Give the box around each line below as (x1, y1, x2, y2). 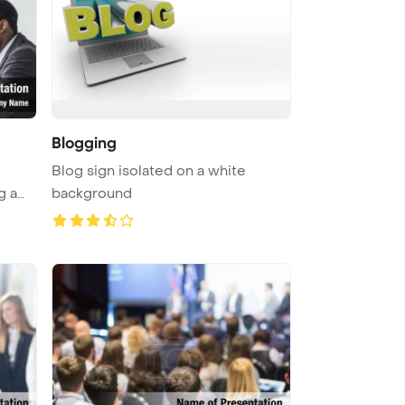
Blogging (52, 132, 117, 153)
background (52, 184, 132, 202)
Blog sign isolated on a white (52, 161, 246, 180)
